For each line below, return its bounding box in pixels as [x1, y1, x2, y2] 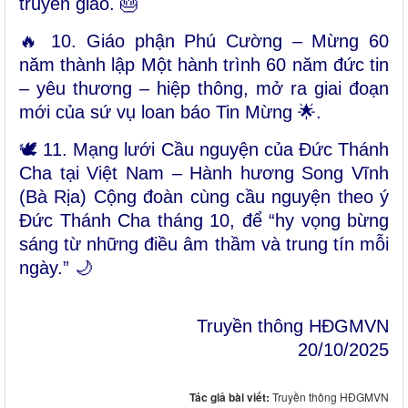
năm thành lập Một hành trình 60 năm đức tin [19, 55, 389, 76]
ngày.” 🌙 [19, 258, 93, 279]
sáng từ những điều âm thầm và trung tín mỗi [19, 234, 389, 255]
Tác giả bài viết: [189, 389, 272, 406]
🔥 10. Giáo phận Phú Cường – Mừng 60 [19, 31, 389, 52]
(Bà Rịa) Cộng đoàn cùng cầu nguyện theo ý [19, 187, 389, 208]
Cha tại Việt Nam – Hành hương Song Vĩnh [19, 163, 389, 184]
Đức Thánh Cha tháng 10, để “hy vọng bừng [19, 210, 389, 231]
